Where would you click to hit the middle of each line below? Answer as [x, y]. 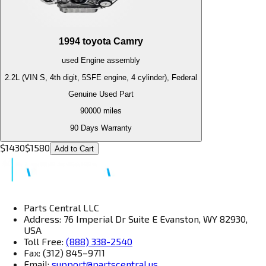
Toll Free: [45, 241]
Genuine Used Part [101, 94]
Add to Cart [74, 148]
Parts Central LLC [61, 207]
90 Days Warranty [101, 128]
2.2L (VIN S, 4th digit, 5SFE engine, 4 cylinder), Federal [101, 77]
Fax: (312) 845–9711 [64, 252]
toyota [97, 41]
